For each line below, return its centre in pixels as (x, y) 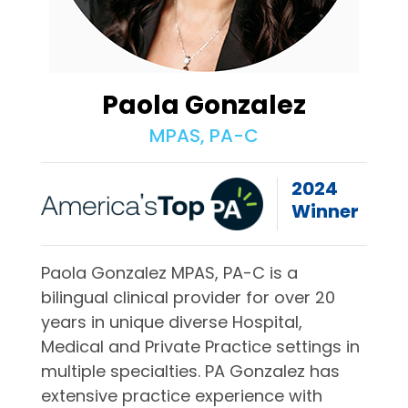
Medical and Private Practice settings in (200, 346)
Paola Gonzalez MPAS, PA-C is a (169, 272)
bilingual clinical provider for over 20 (188, 297)
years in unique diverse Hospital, (172, 321)
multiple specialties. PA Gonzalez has (190, 371)
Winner (326, 211)
